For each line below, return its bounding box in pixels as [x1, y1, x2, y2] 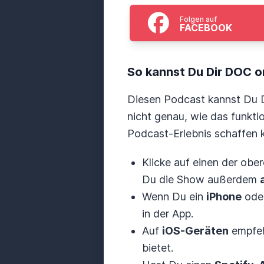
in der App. [142, 207, 193, 220]
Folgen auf [180, 15, 217, 24]
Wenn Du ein [142, 190, 206, 203]
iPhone [206, 190, 242, 203]
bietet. [142, 242, 173, 254]
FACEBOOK [180, 22, 232, 34]
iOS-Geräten [162, 225, 229, 237]
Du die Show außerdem [142, 173, 260, 186]
